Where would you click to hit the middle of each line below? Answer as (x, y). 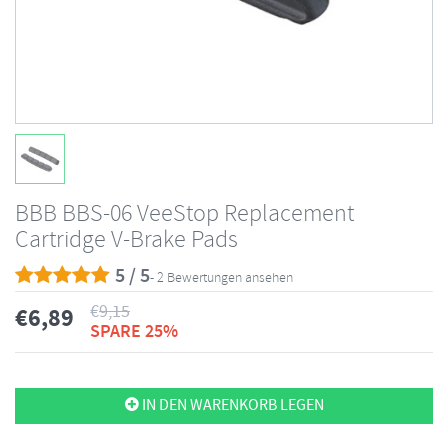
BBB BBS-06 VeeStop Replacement (184, 214)
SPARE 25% (134, 332)
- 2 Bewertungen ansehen (221, 278)
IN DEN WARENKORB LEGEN (231, 405)
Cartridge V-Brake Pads (126, 240)
